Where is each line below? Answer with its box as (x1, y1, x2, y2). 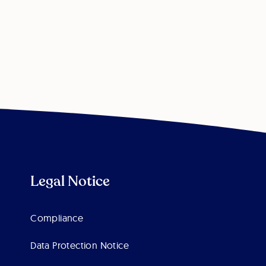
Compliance (30, 212, 84, 224)
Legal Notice (30, 172, 110, 192)
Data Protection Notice (30, 239, 129, 252)
